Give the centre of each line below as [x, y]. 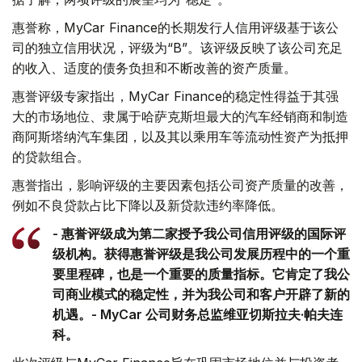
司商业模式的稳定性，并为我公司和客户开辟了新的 [201, 295]
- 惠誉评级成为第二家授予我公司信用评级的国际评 [199, 234]
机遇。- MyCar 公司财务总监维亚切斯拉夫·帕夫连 [198, 315]
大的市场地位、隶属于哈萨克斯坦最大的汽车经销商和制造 [180, 117]
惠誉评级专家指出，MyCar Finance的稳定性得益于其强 [175, 97]
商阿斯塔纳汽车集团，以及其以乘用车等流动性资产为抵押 [180, 137]
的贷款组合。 [51, 157]
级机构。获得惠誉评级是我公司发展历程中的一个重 [201, 254]
